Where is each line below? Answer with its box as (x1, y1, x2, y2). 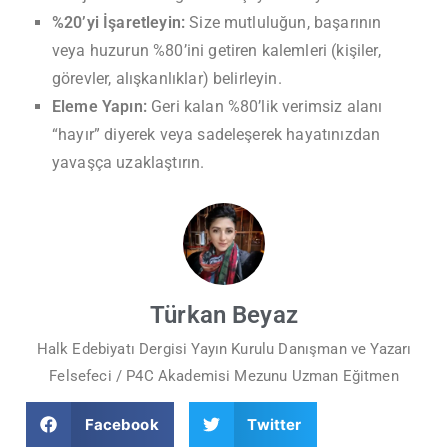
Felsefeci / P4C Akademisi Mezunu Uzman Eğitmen (49, 366, 399, 385)
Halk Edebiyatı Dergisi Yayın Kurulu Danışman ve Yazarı (36, 339, 412, 358)
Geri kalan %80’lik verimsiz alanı (146, 96, 383, 116)
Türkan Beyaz (150, 300, 298, 329)
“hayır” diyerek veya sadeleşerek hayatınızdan (52, 124, 381, 144)
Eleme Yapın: (52, 96, 147, 116)
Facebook (84, 414, 159, 434)
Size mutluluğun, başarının (185, 12, 382, 32)
